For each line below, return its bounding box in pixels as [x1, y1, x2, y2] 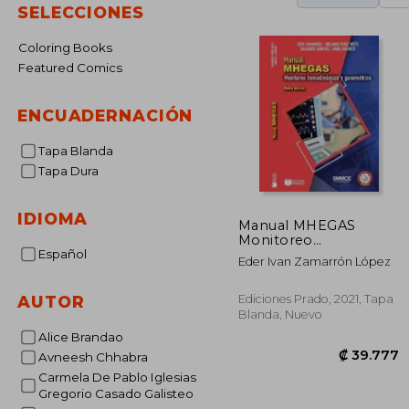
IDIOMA [17, 209, 89, 228]
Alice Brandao [47, 330, 123, 344]
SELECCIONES [17, 3, 144, 22]
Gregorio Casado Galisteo [37, 386, 194, 401]
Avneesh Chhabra [47, 350, 148, 364]
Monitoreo [238, 231, 313, 248]
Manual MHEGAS [238, 216, 356, 234]
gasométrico [238, 260, 328, 278]
